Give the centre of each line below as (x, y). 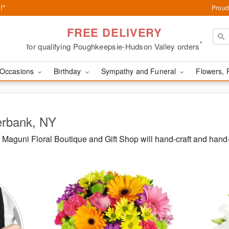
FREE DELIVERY (114, 32)
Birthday (68, 71)
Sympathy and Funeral (140, 71)
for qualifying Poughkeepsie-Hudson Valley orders (113, 46)
